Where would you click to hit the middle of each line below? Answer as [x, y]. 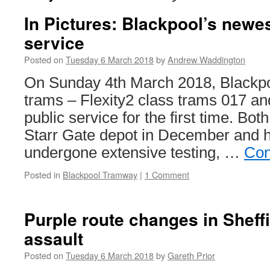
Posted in [42, 174]
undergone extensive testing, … [134, 152]
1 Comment [167, 174]
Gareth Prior [191, 255]
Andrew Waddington [206, 59]
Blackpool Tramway [100, 174]
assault [54, 238]
